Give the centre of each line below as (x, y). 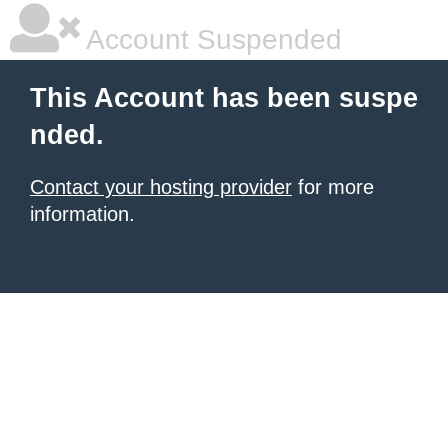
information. (82, 214)
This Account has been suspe (224, 98)
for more (333, 187)
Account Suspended (211, 39)
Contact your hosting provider (161, 187)
